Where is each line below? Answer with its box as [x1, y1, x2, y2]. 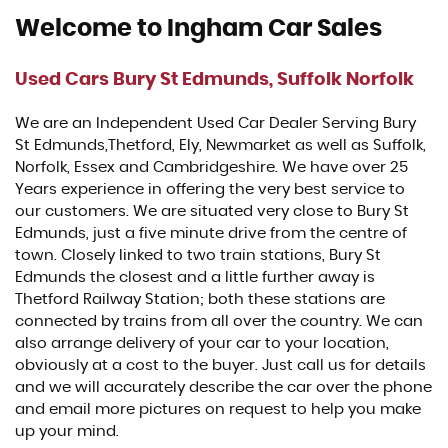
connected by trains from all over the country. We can [15, 313, 423, 329]
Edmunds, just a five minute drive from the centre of [15, 225, 407, 241]
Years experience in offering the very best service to [15, 181, 405, 197]
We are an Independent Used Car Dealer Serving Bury [15, 115, 416, 131]
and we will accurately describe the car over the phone [15, 379, 432, 395]
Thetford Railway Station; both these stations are [15, 291, 385, 307]
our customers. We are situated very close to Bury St [15, 203, 409, 219]
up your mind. [15, 423, 119, 439]
